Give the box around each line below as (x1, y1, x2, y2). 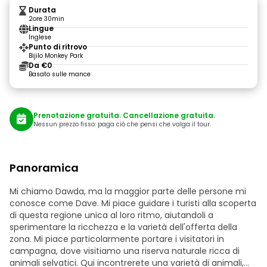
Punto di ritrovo (29, 42, 87, 52)
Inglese (29, 33, 51, 42)
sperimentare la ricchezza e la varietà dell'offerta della (10, 221, 237, 233)
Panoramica (10, 160, 79, 175)
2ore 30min (29, 14, 64, 23)
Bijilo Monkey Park (29, 51, 83, 60)
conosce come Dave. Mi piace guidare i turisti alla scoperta (10, 197, 256, 209)
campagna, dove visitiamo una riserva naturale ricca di (10, 245, 240, 257)
